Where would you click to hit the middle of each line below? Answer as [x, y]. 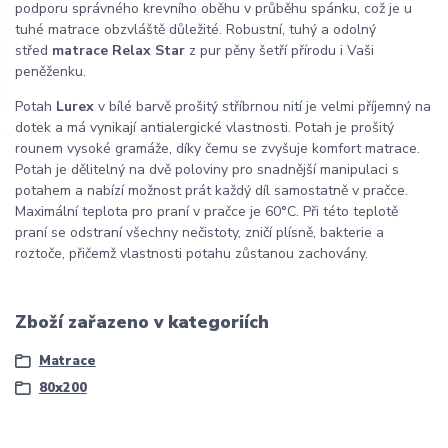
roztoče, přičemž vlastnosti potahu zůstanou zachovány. [191, 253]
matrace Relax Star [118, 50]
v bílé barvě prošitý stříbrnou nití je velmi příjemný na [262, 106]
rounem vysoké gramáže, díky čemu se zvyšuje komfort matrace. [217, 148]
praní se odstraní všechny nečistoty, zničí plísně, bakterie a [199, 232]
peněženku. [50, 71]
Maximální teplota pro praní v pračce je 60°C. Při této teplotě [206, 211]
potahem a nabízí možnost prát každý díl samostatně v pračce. [211, 190]
